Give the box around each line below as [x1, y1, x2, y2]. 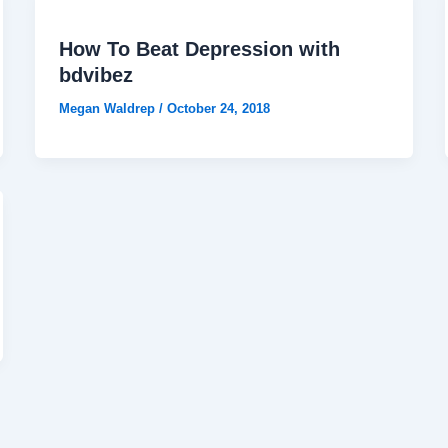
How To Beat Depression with [58, 38, 340, 61]
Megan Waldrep [58, 101, 159, 117]
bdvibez [58, 64, 133, 87]
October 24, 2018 [166, 101, 270, 117]
